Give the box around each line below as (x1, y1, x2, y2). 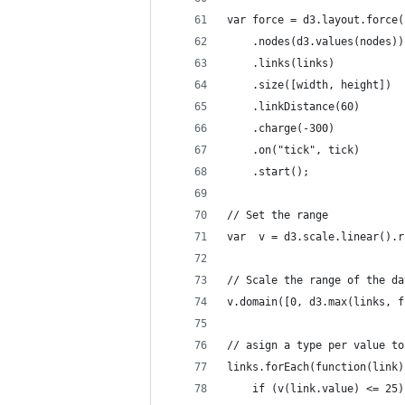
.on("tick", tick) (227, 144, 360, 156)
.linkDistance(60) (227, 100, 360, 113)
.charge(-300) (227, 122, 334, 135)
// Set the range (227, 209, 328, 221)
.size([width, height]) (227, 79, 391, 91)
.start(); (227, 165, 309, 178)
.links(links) (227, 57, 334, 70)
